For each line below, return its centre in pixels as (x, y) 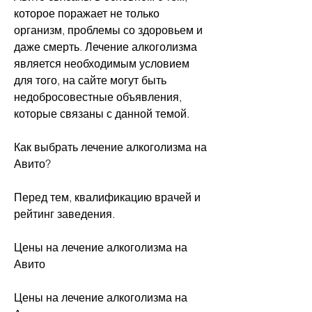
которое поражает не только (87, 14)
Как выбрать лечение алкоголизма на (110, 147)
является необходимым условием (102, 64)
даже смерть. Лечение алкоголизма (106, 47)
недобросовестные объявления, (98, 97)
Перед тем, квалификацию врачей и (107, 197)
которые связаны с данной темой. (102, 114)
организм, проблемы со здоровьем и (108, 30)
